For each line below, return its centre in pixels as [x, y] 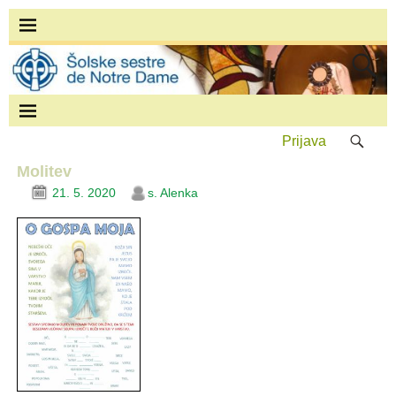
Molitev [44, 172]
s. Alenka [172, 192]
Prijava [304, 141]
